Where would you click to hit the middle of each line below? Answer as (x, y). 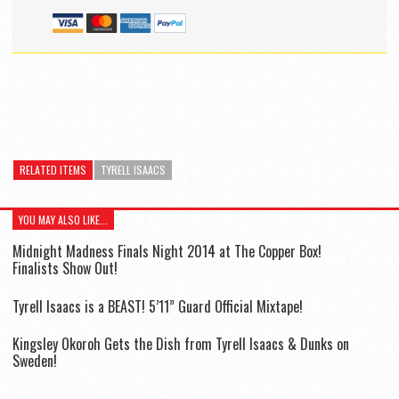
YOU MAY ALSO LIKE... (63, 220)
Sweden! (35, 360)
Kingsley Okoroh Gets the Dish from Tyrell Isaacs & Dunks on (181, 343)
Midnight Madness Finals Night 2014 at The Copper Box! (167, 252)
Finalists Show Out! (65, 269)
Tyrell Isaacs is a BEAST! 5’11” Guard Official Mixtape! (158, 306)
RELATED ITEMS (53, 170)
